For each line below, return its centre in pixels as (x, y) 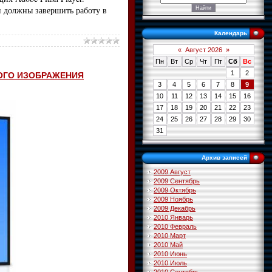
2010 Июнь (170, 254)
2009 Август (172, 172)
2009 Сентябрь (177, 181)
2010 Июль (170, 263)
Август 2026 (203, 50)
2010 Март (170, 236)
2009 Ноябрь (173, 199)
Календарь (231, 33)
